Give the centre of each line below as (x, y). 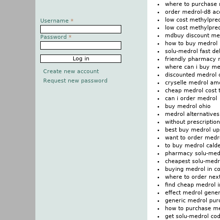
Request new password (75, 81)
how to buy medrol (191, 43)
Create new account (71, 72)
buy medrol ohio (188, 106)
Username (55, 21)
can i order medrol (191, 98)
